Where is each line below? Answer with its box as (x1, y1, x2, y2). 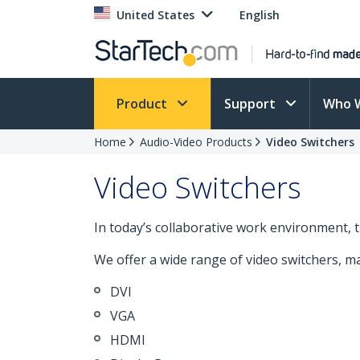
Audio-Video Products (140, 134, 252, 149)
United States (117, 7, 194, 22)
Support (224, 95, 279, 112)
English (239, 7, 280, 22)
